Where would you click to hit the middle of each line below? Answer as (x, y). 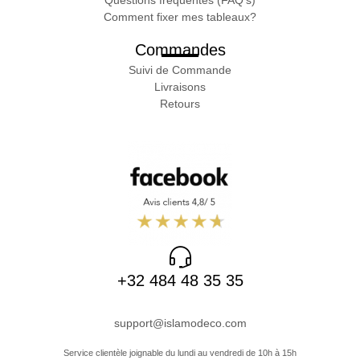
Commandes (180, 49)
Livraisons (180, 87)
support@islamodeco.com (180, 323)
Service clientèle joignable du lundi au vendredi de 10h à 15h (180, 353)
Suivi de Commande (180, 70)
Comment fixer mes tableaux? (180, 16)
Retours (180, 104)
